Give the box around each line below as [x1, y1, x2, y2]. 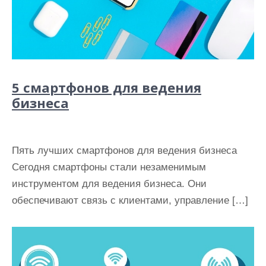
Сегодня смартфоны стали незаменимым [12, 161, 206, 173]
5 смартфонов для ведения [12, 78, 201, 97]
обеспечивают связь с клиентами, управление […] [12, 195, 248, 207]
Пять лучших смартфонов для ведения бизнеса [12, 145, 237, 157]
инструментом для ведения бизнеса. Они [12, 178, 207, 190]
